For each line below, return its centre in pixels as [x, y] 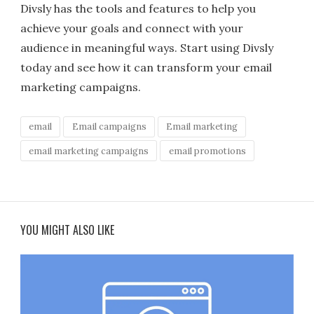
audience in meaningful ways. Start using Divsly [147, 48]
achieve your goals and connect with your [132, 28]
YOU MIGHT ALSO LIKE [68, 230]
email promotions [207, 151]
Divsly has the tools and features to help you [138, 8]
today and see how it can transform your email [146, 67]
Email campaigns [109, 127]
